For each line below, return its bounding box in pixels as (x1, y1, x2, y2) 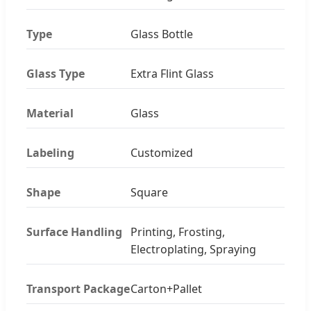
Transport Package (26, 280, 130, 296)
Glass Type (26, 65, 85, 81)
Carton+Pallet (131, 280, 202, 296)
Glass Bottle (131, 26, 193, 42)
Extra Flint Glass (131, 65, 214, 81)
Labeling (26, 144, 74, 160)
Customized (131, 144, 193, 160)
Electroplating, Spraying (131, 241, 256, 257)
